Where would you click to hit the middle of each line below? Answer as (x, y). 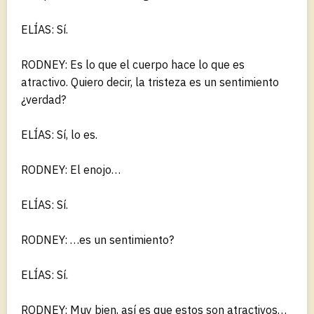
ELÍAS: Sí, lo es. (59, 134)
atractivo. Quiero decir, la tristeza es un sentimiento (150, 82)
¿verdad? (43, 99)
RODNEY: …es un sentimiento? (97, 239)
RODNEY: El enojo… (71, 169)
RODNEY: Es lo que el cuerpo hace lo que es (133, 64)
